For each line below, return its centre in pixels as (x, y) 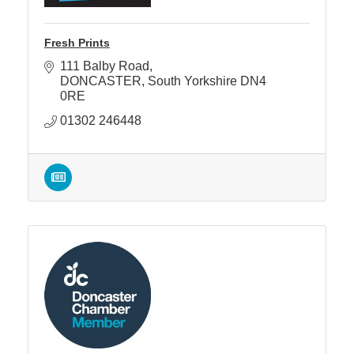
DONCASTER (101, 81)
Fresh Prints (77, 43)
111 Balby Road (105, 66)
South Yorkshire (192, 81)
